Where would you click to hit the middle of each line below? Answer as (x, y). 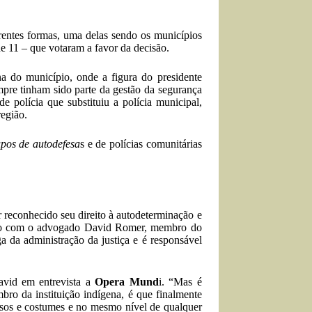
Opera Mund (127, 282)
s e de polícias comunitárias (141, 144)
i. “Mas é (180, 282)
